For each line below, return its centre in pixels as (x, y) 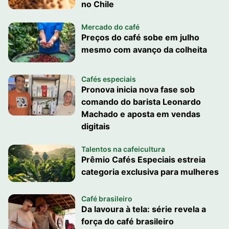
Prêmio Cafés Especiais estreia (143, 159)
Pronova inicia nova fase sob (138, 89)
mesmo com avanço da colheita (144, 50)
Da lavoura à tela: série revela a (143, 209)
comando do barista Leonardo (141, 101)
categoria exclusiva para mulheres (150, 171)
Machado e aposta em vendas (141, 114)
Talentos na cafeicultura (123, 149)
